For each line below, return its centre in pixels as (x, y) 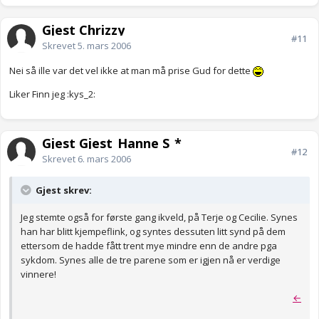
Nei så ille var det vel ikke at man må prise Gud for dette (131, 71)
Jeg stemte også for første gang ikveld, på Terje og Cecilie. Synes (159, 218)
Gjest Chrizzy (83, 30)
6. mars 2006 (104, 159)
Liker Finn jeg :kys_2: (52, 94)
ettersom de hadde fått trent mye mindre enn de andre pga (149, 246)
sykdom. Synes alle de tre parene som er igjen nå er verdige (151, 260)
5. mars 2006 (104, 46)
